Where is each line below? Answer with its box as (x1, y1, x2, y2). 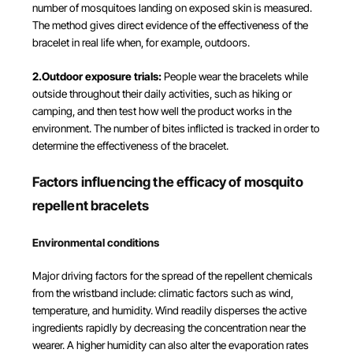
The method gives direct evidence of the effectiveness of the (32, 19, 308, 32)
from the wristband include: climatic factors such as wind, (32, 287, 293, 300)
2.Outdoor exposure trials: (32, 69, 162, 83)
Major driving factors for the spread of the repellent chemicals (32, 269, 313, 283)
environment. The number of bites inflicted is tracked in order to (32, 121, 320, 135)
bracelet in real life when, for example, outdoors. (32, 36, 250, 50)
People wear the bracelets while (161, 69, 308, 83)
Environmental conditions (32, 236, 159, 249)
